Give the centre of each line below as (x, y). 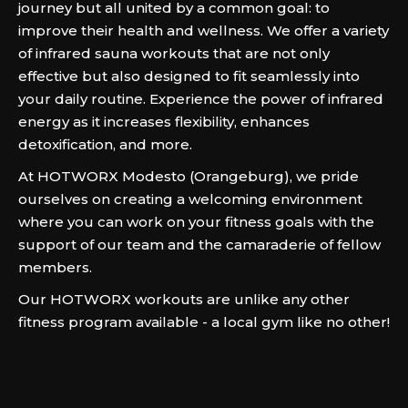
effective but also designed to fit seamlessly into (189, 76)
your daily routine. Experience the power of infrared (201, 99)
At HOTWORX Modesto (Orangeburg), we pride (189, 176)
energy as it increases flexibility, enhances (164, 122)
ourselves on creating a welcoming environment (190, 199)
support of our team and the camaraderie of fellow (199, 245)
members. (55, 267)
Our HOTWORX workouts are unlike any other (184, 299)
